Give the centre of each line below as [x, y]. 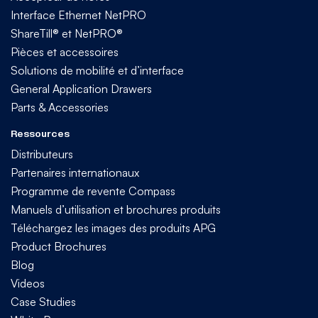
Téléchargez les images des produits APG [113, 227]
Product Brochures [59, 246]
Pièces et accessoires [65, 51]
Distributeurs [42, 154]
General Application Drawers [81, 88]
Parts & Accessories [60, 107]
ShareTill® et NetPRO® [67, 33]
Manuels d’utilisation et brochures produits [116, 209]
